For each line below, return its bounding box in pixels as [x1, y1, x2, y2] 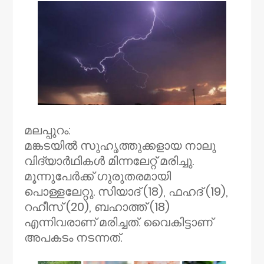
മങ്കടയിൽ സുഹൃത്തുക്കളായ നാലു [24, 137, 216, 154]
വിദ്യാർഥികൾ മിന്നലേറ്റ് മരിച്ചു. [24, 153, 194, 169]
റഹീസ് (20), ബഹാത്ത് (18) [24, 199, 170, 215]
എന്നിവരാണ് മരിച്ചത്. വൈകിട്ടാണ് [24, 214, 213, 230]
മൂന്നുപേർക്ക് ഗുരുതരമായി [24, 168, 171, 184]
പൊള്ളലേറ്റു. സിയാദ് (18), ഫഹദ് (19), [24, 183, 228, 200]
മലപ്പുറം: [24, 122, 74, 138]
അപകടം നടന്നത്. [24, 229, 125, 246]
